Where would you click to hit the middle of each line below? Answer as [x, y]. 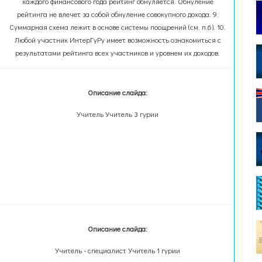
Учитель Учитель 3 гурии [118, 114]
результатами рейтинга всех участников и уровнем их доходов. [118, 53]
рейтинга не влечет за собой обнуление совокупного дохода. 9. [118, 14]
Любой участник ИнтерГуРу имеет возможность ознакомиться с [118, 40]
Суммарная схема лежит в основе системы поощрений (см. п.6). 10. [118, 27]
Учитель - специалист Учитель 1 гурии [118, 250]
